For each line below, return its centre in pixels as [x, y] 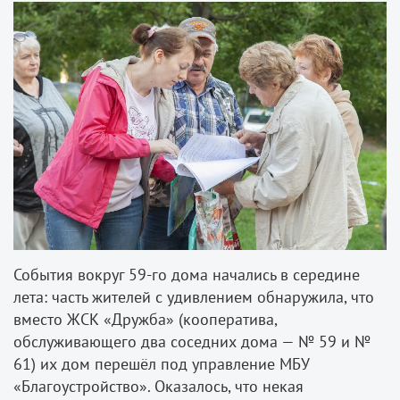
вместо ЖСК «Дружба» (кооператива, [145, 320]
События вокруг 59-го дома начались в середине [187, 275]
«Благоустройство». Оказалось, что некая [158, 387]
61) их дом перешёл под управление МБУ [161, 364]
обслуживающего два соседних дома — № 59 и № [192, 342]
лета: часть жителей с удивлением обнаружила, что [194, 297]
